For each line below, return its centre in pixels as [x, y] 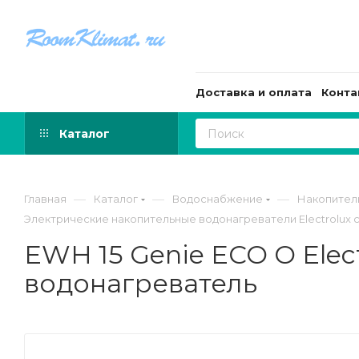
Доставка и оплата [254, 92]
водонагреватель [141, 283]
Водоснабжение [218, 199]
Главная [45, 199]
